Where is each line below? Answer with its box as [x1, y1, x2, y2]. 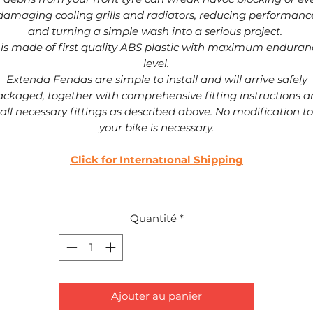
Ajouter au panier [111, 289, 202, 303]
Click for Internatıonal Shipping [70, 152, 243, 166]
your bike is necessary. [99, 120, 214, 134]
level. [143, 56, 169, 70]
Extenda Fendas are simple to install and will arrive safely [6, 72, 307, 86]
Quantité [129, 211, 177, 225]
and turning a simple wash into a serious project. [27, 24, 285, 38]
